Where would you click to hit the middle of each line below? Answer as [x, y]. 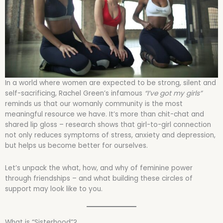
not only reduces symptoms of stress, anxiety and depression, [110, 135]
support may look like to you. [54, 189]
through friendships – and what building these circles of [99, 178]
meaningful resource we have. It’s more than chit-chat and [105, 114]
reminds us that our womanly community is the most [94, 104]
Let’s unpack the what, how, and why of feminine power [99, 168]
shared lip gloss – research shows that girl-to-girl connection [108, 125]
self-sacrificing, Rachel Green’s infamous [75, 93]
